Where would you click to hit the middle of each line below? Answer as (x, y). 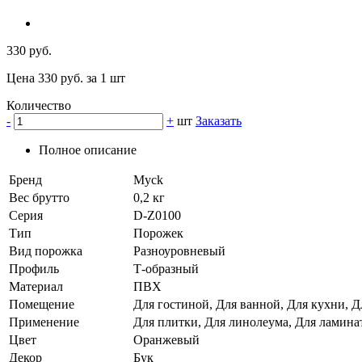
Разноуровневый (179, 251)
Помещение (42, 305)
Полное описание (88, 150)
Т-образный (166, 269)
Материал (36, 287)
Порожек (158, 234)
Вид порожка (46, 251)
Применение (44, 322)
